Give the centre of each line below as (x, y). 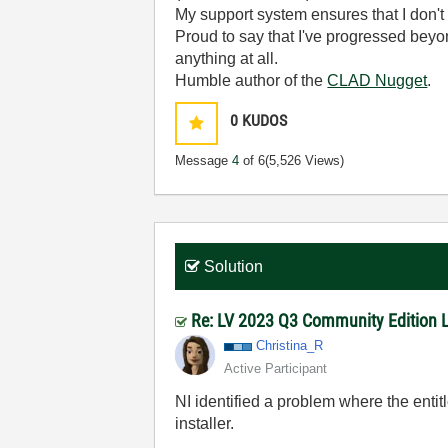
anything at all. (227, 58)
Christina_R (290, 345)
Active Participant (276, 368)
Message (204, 160)
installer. (205, 423)
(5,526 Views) (305, 160)
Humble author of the (251, 80)
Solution (234, 266)
